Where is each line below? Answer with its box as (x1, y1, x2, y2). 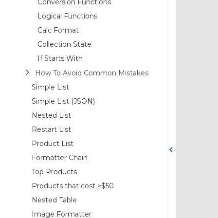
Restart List (32, 125, 71, 134)
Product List (32, 139, 73, 148)
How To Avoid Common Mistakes (35, 68, 148, 77)
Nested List (32, 110, 71, 120)
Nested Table (32, 195, 77, 204)
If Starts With (37, 54, 83, 63)
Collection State (37, 39, 91, 49)
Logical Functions (37, 11, 97, 20)
